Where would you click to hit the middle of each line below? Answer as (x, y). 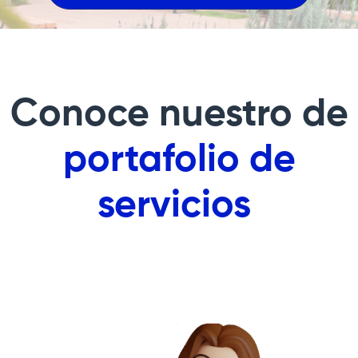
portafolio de (179, 160)
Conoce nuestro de (179, 115)
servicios (179, 206)
